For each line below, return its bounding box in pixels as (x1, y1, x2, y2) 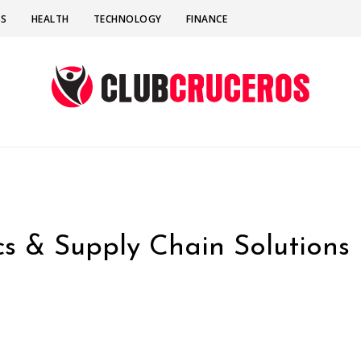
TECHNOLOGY (93, 12, 162, 26)
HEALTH (31, 12, 69, 26)
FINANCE (185, 12, 227, 26)
